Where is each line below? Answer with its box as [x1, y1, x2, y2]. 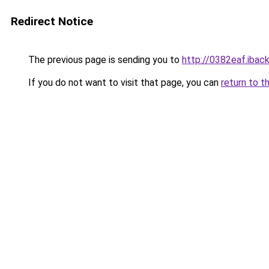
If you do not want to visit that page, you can [26, 77, 221, 88]
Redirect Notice [11, 14, 93, 28]
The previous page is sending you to [26, 54, 182, 65]
